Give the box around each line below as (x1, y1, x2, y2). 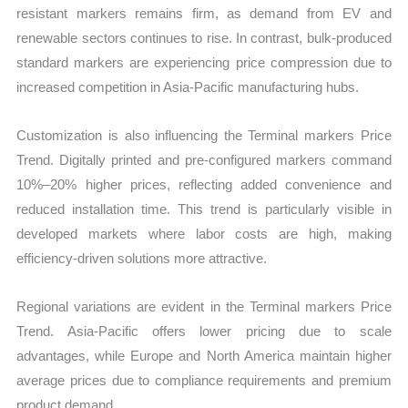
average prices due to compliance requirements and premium (16, 372, 392, 389)
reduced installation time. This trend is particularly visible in (16, 201, 392, 218)
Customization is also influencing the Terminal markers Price (16, 127, 392, 144)
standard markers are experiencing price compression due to (16, 54, 392, 70)
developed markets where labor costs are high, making (16, 226, 392, 242)
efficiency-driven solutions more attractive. (16, 250, 268, 267)
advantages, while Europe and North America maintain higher (16, 348, 392, 364)
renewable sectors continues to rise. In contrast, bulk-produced (16, 29, 392, 46)
